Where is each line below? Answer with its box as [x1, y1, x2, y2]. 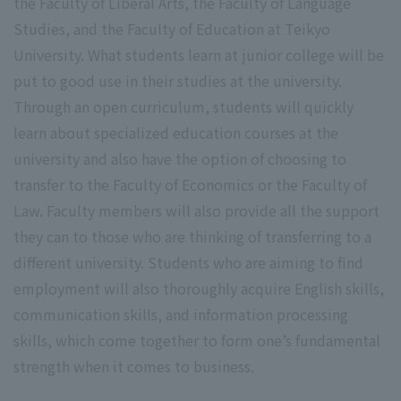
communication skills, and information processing [13, 303, 348, 326]
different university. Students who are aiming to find [13, 252, 363, 274]
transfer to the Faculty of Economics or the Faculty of [13, 174, 367, 196]
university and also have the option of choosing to [13, 148, 346, 170]
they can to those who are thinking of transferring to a [13, 226, 371, 248]
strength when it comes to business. [13, 355, 254, 378]
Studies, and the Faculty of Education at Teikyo [13, 18, 330, 40]
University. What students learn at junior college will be [13, 44, 384, 66]
